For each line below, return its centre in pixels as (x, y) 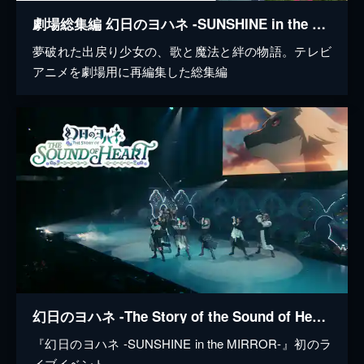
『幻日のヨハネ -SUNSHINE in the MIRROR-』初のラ (182, 344)
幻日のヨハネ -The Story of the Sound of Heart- (319, 316)
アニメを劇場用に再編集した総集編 (130, 71)
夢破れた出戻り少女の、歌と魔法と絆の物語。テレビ (182, 51)
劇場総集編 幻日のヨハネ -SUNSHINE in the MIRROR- (319, 24)
